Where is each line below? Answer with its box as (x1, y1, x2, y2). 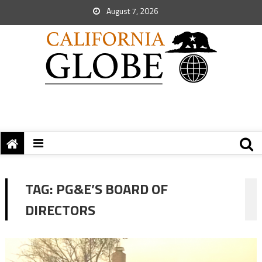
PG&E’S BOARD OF (56, 178, 168, 199)
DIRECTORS (25, 199, 95, 220)
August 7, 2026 (105, 5, 158, 17)
